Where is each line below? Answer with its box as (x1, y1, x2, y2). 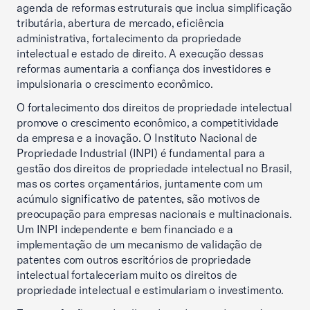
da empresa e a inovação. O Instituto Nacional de (17, 131, 258, 145)
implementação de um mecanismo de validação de (17, 237, 262, 251)
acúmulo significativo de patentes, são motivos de (17, 192, 261, 206)
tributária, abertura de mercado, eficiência (17, 16, 224, 30)
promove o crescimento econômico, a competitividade (17, 116, 279, 129)
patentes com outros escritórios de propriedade (17, 253, 251, 266)
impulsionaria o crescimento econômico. (17, 77, 216, 91)
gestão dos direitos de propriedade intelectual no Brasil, (17, 161, 292, 175)
